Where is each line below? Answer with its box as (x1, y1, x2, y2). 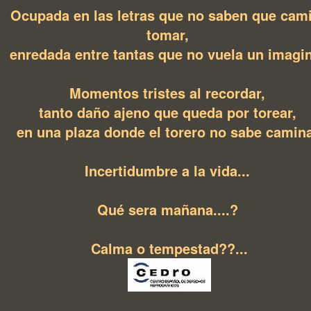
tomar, (146, 24, 193, 44)
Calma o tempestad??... (91, 238, 248, 258)
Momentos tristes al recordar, (69, 83, 269, 103)
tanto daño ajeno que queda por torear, (38, 102, 301, 122)
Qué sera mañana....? (96, 199, 242, 219)
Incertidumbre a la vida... (85, 160, 254, 180)
